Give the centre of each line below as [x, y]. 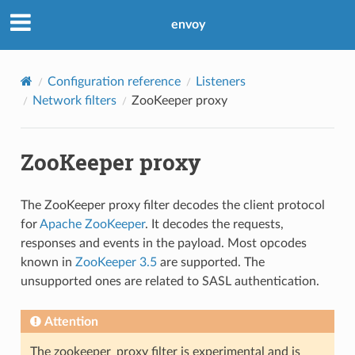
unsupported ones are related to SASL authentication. [170, 281]
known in [48, 262]
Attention [71, 321]
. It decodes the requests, [214, 224]
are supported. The [210, 262]
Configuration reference [114, 81]
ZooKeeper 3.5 [116, 262]
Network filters [74, 100]
